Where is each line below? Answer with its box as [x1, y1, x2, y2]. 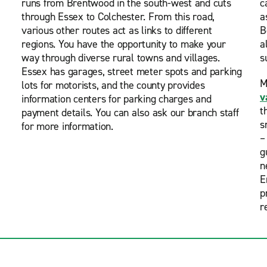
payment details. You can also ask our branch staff [21, 105, 239, 120]
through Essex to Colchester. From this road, [21, 10, 215, 24]
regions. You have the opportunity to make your [21, 37, 226, 51]
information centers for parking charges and [21, 92, 212, 106]
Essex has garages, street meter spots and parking [21, 64, 242, 79]
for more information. [21, 119, 113, 133]
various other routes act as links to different [21, 23, 212, 38]
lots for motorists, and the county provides [21, 78, 205, 92]
